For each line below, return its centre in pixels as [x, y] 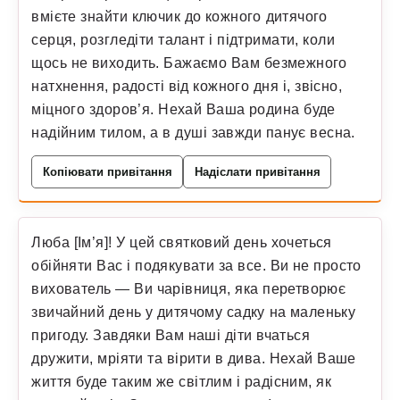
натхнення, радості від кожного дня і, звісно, [187, 85]
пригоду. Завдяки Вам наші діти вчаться [171, 335]
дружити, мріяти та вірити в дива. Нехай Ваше [194, 358]
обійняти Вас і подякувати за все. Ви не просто [196, 266]
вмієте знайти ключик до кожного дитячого [179, 16]
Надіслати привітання [257, 171]
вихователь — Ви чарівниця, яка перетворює [189, 289]
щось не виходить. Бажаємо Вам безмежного [189, 62]
